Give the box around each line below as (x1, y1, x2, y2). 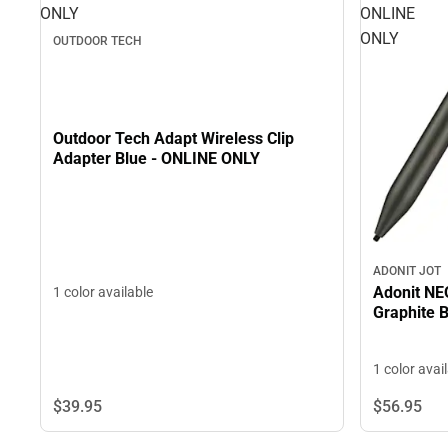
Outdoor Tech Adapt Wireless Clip (53, 128, 294, 148)
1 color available (53, 283, 153, 300)
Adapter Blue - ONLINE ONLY (53, 148, 260, 168)
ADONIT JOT (373, 264, 441, 279)
